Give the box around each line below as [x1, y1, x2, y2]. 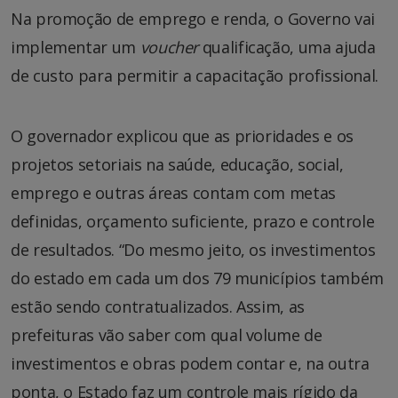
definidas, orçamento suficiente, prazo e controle [11, 210, 375, 232]
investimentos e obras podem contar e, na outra [11, 352, 370, 374]
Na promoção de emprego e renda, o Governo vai [11, 7, 375, 29]
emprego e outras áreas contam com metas [11, 181, 336, 203]
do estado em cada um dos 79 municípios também [11, 267, 384, 289]
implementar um [11, 36, 140, 58]
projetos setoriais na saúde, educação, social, [11, 153, 344, 175]
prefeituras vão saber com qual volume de [11, 323, 322, 346]
